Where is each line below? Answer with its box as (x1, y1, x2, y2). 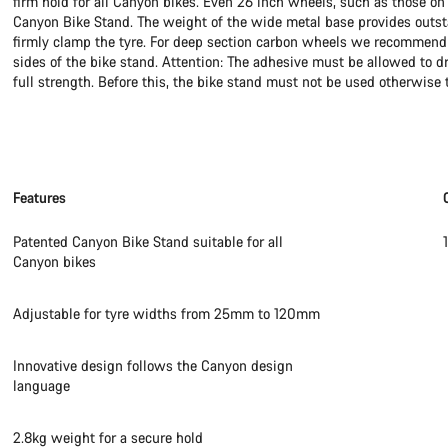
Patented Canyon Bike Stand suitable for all (13, 232, 284, 251)
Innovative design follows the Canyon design (13, 356, 294, 375)
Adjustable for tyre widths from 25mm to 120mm (13, 304, 321, 323)
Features (13, 188, 67, 207)
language (13, 376, 71, 395)
